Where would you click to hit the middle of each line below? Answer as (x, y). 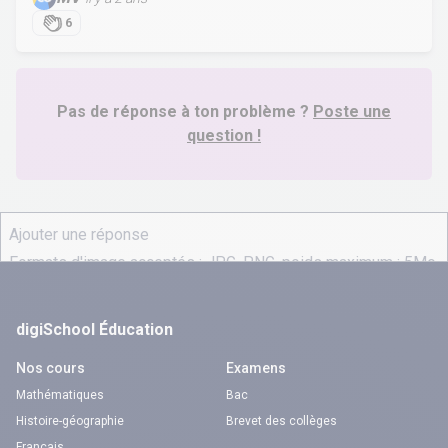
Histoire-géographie (70, 421)
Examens (256, 368)
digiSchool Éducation (94, 329)
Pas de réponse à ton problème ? (183, 111)
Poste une (352, 111)
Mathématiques (60, 395)
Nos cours (50, 368)
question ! (224, 135)
